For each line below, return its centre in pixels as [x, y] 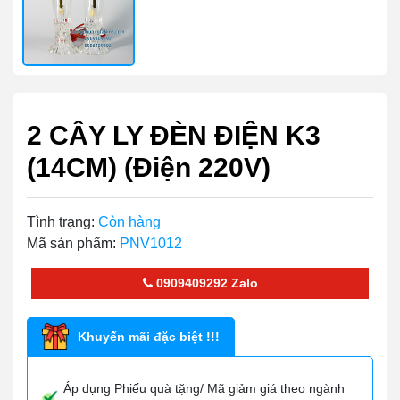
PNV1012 [151, 243]
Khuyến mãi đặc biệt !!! [149, 336]
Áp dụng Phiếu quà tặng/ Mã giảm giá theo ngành [204, 388]
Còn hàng [129, 222]
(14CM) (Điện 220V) [149, 167]
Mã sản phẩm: [71, 243]
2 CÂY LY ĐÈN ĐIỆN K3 [174, 135]
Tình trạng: [61, 222]
